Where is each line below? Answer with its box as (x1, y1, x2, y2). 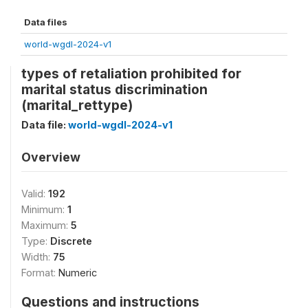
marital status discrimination (21, 81, 208, 98)
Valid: (21, 188, 48, 199)
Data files (24, 16, 67, 27)
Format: (21, 267, 58, 278)
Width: (21, 251, 53, 263)
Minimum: (21, 203, 67, 215)
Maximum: (21, 219, 71, 231)
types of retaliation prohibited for (21, 65, 241, 82)
